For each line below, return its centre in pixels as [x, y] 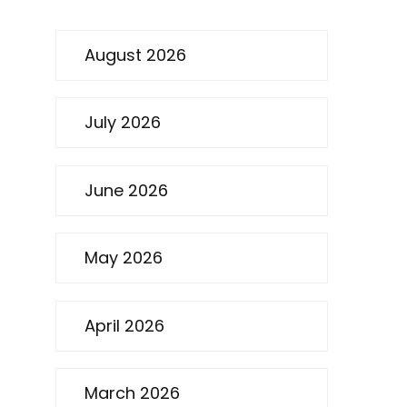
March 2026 [132, 393]
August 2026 [135, 55]
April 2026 [124, 325]
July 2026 [123, 123]
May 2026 [124, 258]
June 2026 [126, 190]
